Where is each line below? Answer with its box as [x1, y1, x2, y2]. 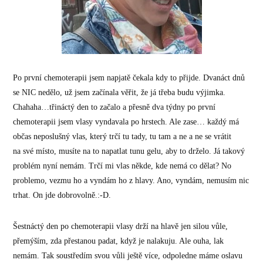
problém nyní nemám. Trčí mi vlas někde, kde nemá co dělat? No [13, 161, 232, 171]
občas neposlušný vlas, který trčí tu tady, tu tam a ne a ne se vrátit [13, 132, 232, 141]
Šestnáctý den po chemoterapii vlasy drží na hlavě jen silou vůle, [13, 222, 228, 231]
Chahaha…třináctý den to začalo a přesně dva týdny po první [13, 103, 216, 112]
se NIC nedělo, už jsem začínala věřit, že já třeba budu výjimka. [13, 88, 226, 97]
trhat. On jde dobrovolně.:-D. [13, 191, 112, 200]
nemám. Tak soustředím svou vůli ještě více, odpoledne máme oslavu [13, 251, 243, 261]
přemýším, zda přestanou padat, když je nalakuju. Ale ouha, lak [13, 237, 224, 246]
